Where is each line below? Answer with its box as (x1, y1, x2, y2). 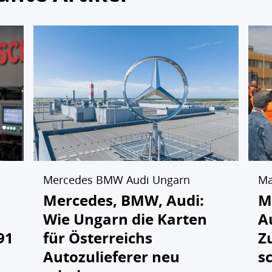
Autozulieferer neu (42, 246, 180, 267)
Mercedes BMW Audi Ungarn (42, 172, 190, 187)
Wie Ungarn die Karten (42, 208, 207, 229)
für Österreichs (42, 227, 152, 248)
